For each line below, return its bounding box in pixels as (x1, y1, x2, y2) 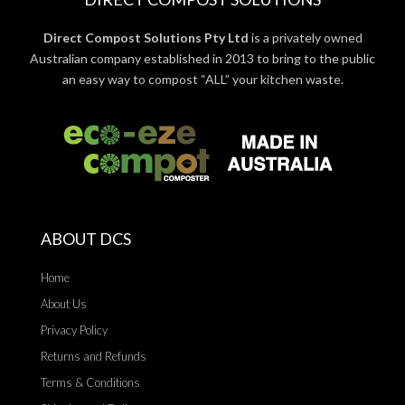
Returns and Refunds (41, 349, 146, 364)
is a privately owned (248, 30, 363, 46)
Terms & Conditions (41, 375, 140, 391)
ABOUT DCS (41, 229, 131, 250)
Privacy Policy (41, 323, 108, 338)
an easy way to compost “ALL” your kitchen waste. (61, 71, 344, 88)
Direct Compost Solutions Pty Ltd (42, 30, 249, 46)
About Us (41, 297, 87, 312)
